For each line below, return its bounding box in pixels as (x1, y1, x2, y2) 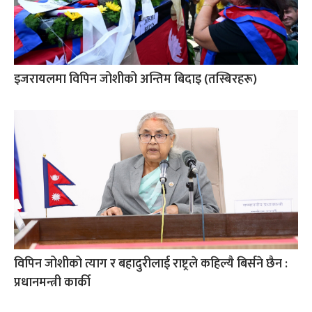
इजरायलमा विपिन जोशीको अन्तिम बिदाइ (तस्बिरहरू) (14, 68, 257, 90)
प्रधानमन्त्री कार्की (14, 272, 91, 293)
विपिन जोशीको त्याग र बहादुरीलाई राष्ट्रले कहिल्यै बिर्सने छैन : (14, 253, 288, 274)
